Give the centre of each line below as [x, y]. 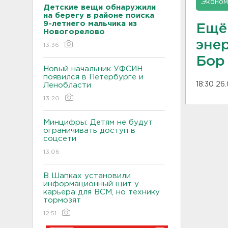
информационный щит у [91, 184]
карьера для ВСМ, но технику [102, 192]
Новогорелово [74, 32]
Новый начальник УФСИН [93, 69]
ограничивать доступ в [89, 130]
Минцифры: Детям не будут [98, 122]
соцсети [60, 138]
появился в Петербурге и [93, 77]
